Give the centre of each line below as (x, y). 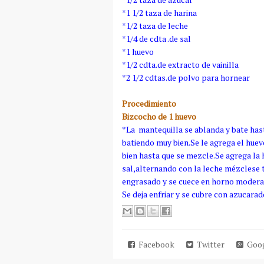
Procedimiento (149, 103)
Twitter (209, 244)
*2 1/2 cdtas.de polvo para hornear (186, 77)
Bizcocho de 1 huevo (159, 116)
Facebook (155, 244)
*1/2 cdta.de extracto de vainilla (180, 65)
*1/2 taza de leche (155, 26)
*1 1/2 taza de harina (159, 13)
